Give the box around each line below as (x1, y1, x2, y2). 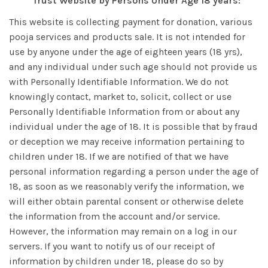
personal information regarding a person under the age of (9, 166, 258, 177)
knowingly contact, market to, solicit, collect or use (9, 91, 232, 102)
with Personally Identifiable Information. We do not (9, 76, 229, 87)
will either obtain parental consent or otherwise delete (9, 196, 243, 207)
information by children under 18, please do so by (9, 255, 223, 267)
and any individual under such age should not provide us (9, 61, 257, 72)
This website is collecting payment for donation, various (9, 16, 252, 28)
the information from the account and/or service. (9, 211, 220, 222)
